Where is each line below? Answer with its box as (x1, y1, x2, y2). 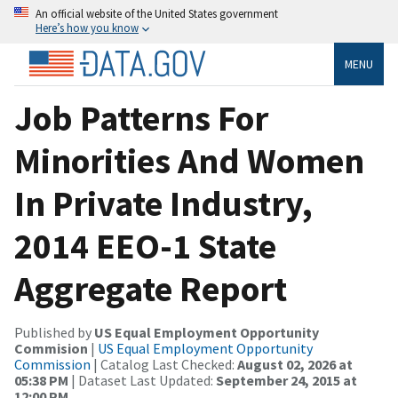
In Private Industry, (14, 180, 313, 226)
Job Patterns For (14, 95, 268, 140)
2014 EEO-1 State (14, 223, 276, 268)
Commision (14, 338, 88, 357)
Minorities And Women (14, 138, 364, 183)
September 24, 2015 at (216, 370, 357, 389)
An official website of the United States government (36, 6, 278, 20)
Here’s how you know (36, 20, 139, 35)
